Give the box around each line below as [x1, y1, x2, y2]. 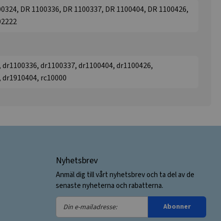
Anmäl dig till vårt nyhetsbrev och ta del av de [55, 170, 194, 180]
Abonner [163, 202, 191, 212]
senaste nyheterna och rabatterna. [55, 181, 163, 191]
